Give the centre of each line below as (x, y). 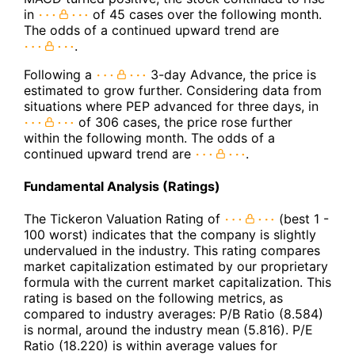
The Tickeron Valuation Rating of (124, 219)
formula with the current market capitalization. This (177, 282)
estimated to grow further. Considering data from (173, 90)
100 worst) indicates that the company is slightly (170, 235)
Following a (60, 74)
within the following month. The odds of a (149, 137)
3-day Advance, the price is (231, 74)
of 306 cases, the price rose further (183, 122)
